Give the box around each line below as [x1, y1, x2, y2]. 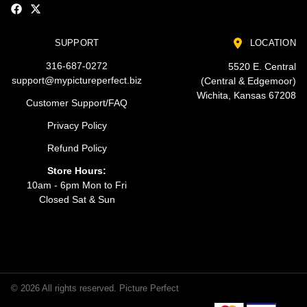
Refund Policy [47, 142, 107, 153]
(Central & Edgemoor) [201, 75, 296, 87]
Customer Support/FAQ [26, 97, 127, 108]
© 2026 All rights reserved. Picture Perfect [11, 282, 179, 293]
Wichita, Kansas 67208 [197, 90, 296, 101]
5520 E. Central [228, 61, 296, 73]
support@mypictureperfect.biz [12, 74, 142, 86]
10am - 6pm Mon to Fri [27, 179, 127, 191]
